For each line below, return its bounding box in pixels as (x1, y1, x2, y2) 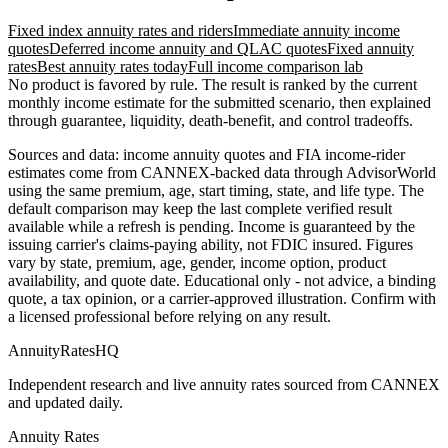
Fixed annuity (327, 39, 414, 57)
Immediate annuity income (233, 21, 400, 39)
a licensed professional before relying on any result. (8, 307, 331, 325)
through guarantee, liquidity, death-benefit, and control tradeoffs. (8, 111, 413, 129)
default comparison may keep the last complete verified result (8, 199, 392, 217)
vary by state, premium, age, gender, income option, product (8, 253, 386, 271)
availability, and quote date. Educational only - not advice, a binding (8, 271, 436, 289)
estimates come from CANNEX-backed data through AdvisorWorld (8, 163, 436, 181)
